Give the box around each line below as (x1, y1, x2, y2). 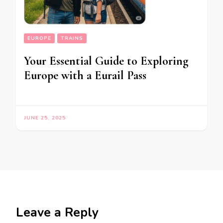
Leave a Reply (16, 204, 99, 221)
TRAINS (61, 34, 83, 42)
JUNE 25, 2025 (24, 114, 66, 121)
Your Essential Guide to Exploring (24, 53, 188, 68)
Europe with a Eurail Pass (24, 68, 146, 83)
